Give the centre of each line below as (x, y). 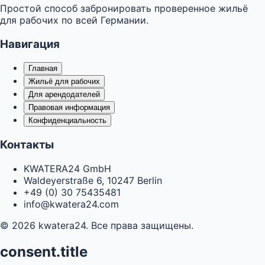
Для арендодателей (64, 95)
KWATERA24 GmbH (67, 168)
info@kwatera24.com (71, 204)
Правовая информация (69, 108)
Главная (43, 69)
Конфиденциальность (67, 121)
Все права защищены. (142, 225)
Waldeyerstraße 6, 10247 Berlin (93, 180)
